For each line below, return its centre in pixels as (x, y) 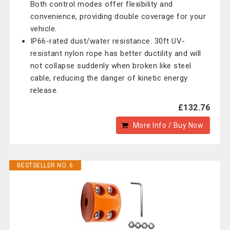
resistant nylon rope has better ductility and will (116, 53)
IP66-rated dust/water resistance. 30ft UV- (108, 41)
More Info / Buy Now (168, 125)
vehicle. (43, 29)
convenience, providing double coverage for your (118, 16)
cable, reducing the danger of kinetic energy (109, 78)
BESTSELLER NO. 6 (45, 165)
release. (44, 90)
